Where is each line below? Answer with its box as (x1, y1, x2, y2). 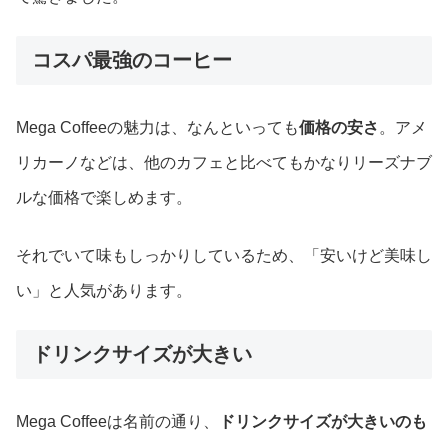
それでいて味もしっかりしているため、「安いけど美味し (16, 246, 432, 264)
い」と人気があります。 (16, 281, 192, 299)
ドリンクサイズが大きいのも (219, 413, 427, 431)
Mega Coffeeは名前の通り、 (16, 413, 219, 431)
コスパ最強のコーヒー (32, 49, 232, 72)
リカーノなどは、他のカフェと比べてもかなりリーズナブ (16, 154, 432, 172)
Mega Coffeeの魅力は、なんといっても (16, 119, 299, 137)
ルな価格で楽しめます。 (16, 189, 192, 207)
